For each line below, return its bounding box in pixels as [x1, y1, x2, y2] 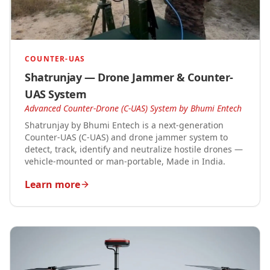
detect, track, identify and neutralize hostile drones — [25, 143, 243, 155]
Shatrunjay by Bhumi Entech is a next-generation [25, 119, 224, 131]
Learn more [25, 177, 80, 191]
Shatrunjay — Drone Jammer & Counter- [25, 69, 233, 84]
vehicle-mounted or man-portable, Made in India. [25, 155, 225, 167]
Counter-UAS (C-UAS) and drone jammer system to [25, 131, 228, 143]
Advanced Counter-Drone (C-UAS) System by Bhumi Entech [25, 102, 242, 114]
